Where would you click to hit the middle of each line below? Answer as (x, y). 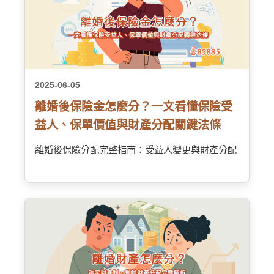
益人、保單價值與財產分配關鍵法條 (128, 125)
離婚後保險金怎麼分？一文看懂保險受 (134, 107)
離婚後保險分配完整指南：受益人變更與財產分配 (136, 150)
